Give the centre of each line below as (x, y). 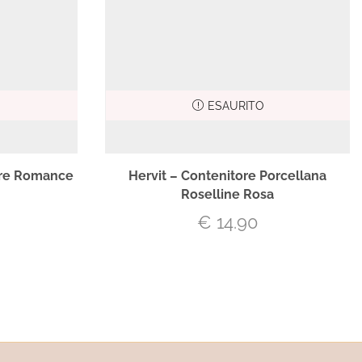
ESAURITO (235, 105)
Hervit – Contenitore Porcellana (227, 175)
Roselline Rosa (227, 194)
